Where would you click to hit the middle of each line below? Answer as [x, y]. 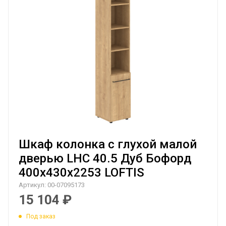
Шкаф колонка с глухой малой [108, 144]
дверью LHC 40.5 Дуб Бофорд [105, 158]
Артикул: [32, 185]
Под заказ [41, 216]
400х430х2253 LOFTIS [81, 173]
